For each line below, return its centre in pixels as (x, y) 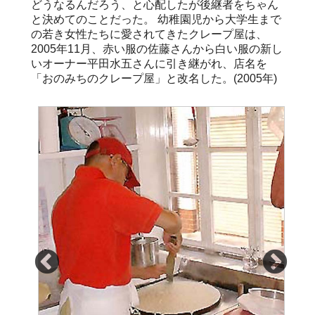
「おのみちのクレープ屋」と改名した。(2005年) (154, 78)
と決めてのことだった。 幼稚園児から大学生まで (156, 19)
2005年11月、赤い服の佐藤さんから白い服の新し (157, 49)
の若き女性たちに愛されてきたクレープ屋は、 (149, 34)
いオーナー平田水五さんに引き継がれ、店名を (149, 63)
